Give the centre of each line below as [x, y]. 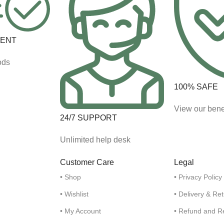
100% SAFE [196, 86]
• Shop [70, 177]
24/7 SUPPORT [88, 117]
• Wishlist [74, 194]
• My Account [80, 211]
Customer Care [87, 162]
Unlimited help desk [95, 139]
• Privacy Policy [198, 177]
